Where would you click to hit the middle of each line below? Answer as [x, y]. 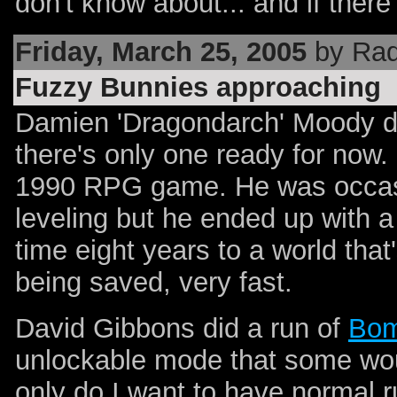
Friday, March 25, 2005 [161, 52]
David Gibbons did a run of [182, 328]
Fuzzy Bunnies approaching [198, 88]
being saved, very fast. [154, 283]
